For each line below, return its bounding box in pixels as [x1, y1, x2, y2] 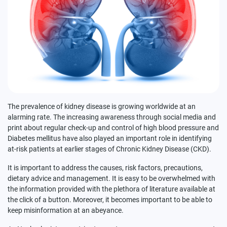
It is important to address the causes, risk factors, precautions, [8, 163, 203, 172]
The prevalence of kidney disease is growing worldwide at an [8, 102, 196, 110]
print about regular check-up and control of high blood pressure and [8, 123, 219, 132]
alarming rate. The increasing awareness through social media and [8, 112, 216, 121]
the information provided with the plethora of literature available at [8, 184, 215, 193]
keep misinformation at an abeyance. [8, 206, 124, 214]
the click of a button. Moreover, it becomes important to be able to [8, 195, 212, 204]
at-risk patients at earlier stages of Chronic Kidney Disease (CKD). [8, 144, 211, 153]
